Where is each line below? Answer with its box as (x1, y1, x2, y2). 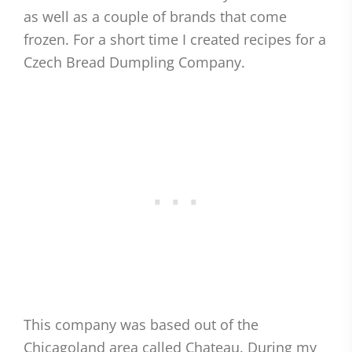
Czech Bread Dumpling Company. (24, 53, 245, 71)
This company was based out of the (24, 315, 258, 334)
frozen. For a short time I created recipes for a (24, 30, 326, 49)
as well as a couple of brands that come (24, 7, 287, 26)
